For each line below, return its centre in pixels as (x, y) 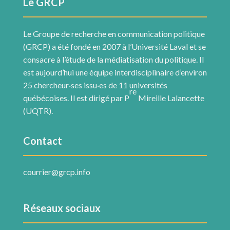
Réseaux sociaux (62, 208)
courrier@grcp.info (56, 172)
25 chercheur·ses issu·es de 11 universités (95, 85)
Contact (42, 141)
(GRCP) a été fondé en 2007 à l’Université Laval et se (114, 46)
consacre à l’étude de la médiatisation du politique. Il (113, 59)
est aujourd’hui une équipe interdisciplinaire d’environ (115, 72)
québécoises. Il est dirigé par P (76, 98)
